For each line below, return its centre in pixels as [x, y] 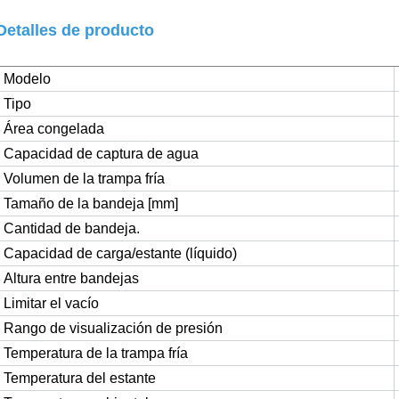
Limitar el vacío [51, 303]
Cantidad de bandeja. [71, 228]
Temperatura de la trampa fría [95, 353]
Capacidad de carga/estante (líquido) [120, 253]
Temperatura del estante [79, 378]
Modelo [27, 78]
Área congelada [53, 128]
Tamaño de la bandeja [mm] [90, 203]
